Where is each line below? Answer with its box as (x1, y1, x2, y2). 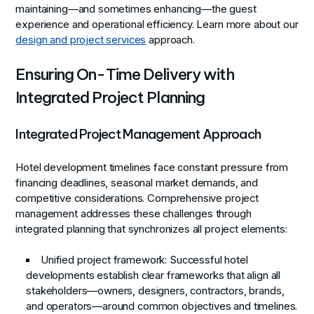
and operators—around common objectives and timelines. (26, 299, 298, 313)
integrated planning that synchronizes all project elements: (15, 222, 287, 235)
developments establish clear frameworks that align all (26, 268, 281, 282)
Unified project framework (41, 253, 165, 266)
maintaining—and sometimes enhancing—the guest (15, 2, 257, 15)
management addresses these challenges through (15, 207, 252, 220)
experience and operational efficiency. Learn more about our (15, 18, 299, 31)
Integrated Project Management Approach (15, 125, 261, 143)
